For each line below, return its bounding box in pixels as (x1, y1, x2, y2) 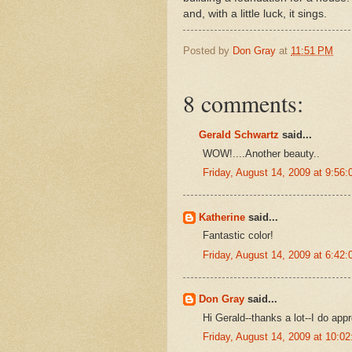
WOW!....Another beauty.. (203, 147, 320, 159)
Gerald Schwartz (199, 129, 279, 141)
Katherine (199, 211, 245, 223)
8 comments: (183, 87, 303, 119)
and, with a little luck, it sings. (183, 7, 327, 20)
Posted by (183, 44, 233, 57)
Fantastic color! (203, 229, 273, 242)
